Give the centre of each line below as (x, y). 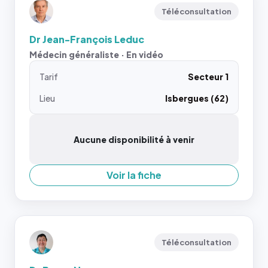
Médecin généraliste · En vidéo (96, 54)
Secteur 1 (208, 77)
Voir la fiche (134, 175)
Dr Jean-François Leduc (87, 39)
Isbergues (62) (197, 98)
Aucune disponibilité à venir (134, 139)
